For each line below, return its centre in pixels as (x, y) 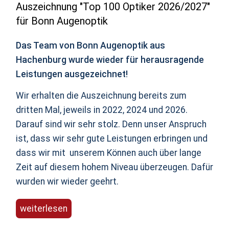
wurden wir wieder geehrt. (67, 182)
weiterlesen (43, 209)
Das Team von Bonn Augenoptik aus (90, 46)
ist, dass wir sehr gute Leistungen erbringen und (111, 139)
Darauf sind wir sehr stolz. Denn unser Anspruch (111, 124)
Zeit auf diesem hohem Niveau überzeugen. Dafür (114, 167)
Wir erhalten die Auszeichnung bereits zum (101, 96)
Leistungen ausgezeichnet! (72, 74)
